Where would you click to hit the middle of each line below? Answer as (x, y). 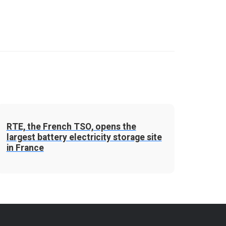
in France (25, 148)
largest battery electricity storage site (84, 137)
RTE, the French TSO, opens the (71, 127)
